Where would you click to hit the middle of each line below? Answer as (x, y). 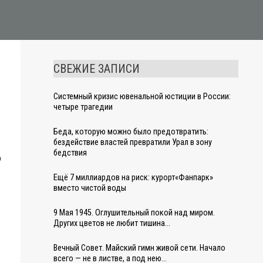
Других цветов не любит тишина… (112, 223)
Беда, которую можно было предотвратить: (131, 132)
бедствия (70, 153)
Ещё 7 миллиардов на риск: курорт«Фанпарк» (133, 178)
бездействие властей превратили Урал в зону (133, 142)
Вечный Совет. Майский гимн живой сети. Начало (139, 248)
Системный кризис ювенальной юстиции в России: (142, 97)
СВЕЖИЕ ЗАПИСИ (97, 69)
